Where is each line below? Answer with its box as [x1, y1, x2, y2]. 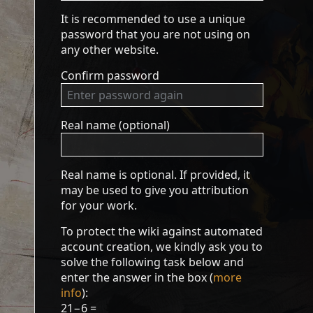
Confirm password [61, 68, 160, 83]
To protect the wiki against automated [61, 224, 263, 239]
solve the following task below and [61, 254, 245, 270]
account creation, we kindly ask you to [61, 239, 263, 254]
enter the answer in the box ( [61, 270, 214, 285]
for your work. [61, 198, 138, 213]
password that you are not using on [61, 27, 251, 42]
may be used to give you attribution [61, 182, 249, 198]
